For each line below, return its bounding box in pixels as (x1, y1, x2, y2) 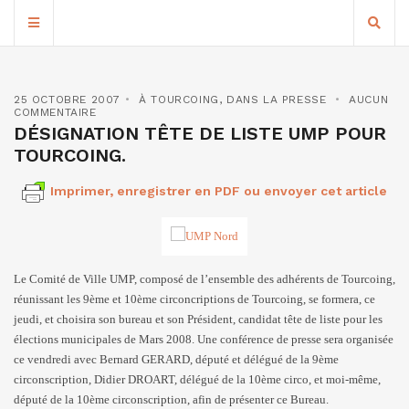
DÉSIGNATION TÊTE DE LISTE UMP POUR (14, 122, 386, 144)
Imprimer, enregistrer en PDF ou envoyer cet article (50, 184, 387, 198)
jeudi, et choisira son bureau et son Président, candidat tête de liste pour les (14, 312, 383, 326)
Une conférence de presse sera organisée (197, 332, 393, 346)
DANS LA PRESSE (226, 93, 327, 106)
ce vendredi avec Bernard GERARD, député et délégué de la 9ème (14, 352, 339, 366)
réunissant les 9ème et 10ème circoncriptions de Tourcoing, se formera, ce (14, 292, 375, 306)
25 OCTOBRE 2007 (14, 93, 121, 106)
